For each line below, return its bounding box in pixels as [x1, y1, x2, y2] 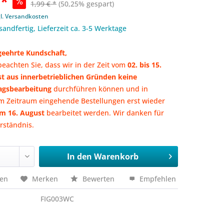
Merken [32, 174, 58, 183]
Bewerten [80, 174, 117, 183]
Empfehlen [137, 174, 176, 183]
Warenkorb [93, 151, 138, 162]
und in [126, 84, 148, 93]
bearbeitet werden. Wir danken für [44, 108, 164, 117]
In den [66, 151, 92, 162]
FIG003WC [40, 194, 74, 203]
